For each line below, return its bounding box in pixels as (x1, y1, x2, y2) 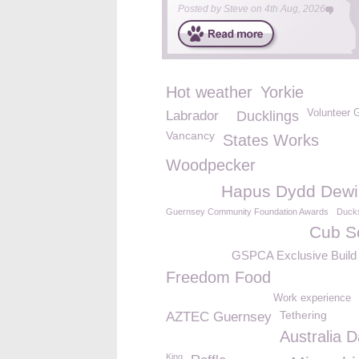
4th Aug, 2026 (264, 3, 325, 14)
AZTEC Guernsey (166, 309, 272, 325)
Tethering (280, 309, 327, 321)
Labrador (166, 108, 219, 123)
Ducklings (236, 108, 299, 124)
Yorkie (260, 83, 304, 101)
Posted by (178, 3, 224, 14)
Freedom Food (166, 268, 271, 286)
